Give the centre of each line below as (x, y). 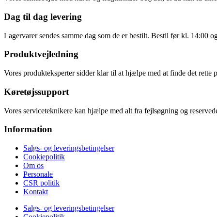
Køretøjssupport (36, 92)
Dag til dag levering (43, 17)
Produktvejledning (41, 54)
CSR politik (41, 183)
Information (28, 129)
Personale (38, 174)
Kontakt (36, 192)
